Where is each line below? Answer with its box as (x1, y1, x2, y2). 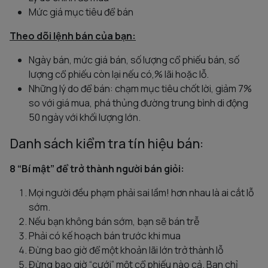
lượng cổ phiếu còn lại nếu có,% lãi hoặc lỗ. (29, 67, 209, 81)
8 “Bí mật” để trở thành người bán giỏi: (10, 162, 184, 175)
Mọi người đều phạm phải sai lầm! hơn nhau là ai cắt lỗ (29, 185, 254, 199)
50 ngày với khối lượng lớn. (29, 110, 141, 124)
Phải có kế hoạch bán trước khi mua (29, 229, 181, 242)
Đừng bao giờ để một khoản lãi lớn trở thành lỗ (29, 243, 223, 257)
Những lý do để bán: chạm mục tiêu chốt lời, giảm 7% (29, 81, 252, 95)
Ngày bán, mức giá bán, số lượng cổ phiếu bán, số (29, 53, 239, 66)
